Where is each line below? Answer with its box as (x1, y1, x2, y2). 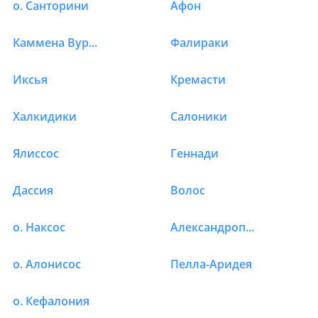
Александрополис (246, 219, 254, 236)
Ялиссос (13, 146, 59, 162)
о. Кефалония (13, 293, 89, 309)
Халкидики (13, 109, 77, 125)
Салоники (170, 109, 227, 125)
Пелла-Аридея (170, 256, 252, 273)
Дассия (13, 182, 53, 199)
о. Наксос (13, 219, 65, 236)
